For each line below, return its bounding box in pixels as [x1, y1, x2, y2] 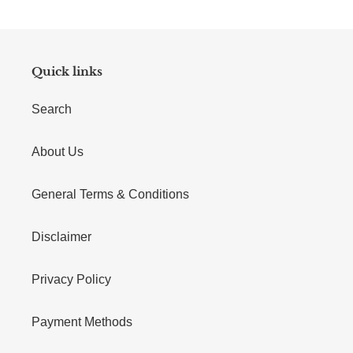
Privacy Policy [32, 273, 111, 287]
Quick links [32, 63, 102, 79]
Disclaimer [32, 230, 91, 244]
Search [32, 102, 72, 117]
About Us [32, 145, 84, 159]
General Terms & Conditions [32, 188, 189, 202]
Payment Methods [32, 315, 132, 329]
